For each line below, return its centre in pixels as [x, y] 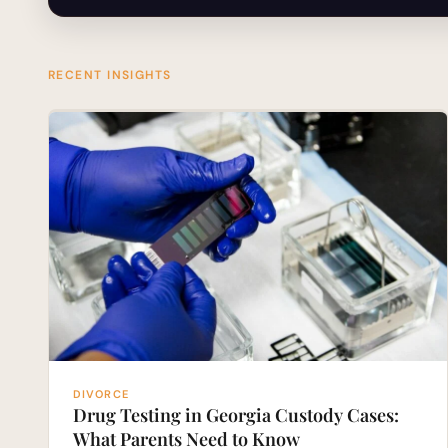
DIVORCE [101, 393]
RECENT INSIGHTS [110, 75]
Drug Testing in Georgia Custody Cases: [236, 414]
